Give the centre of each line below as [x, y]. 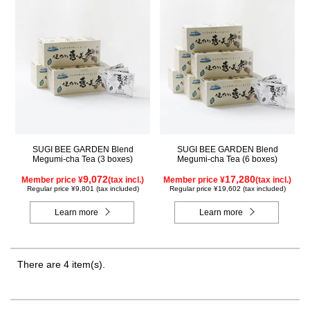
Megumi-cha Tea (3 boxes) [83, 159]
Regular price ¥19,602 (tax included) [227, 189]
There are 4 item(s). [61, 265]
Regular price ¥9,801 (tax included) [83, 189]
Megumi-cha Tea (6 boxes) [227, 159]
